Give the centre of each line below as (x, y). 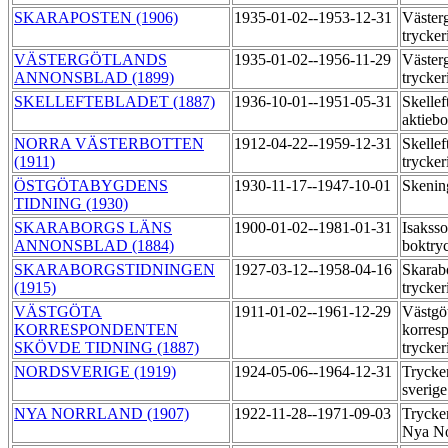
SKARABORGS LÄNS (93, 228)
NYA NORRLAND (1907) (101, 414)
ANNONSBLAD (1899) (94, 78)
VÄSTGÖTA (58, 312)
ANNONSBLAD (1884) (94, 246)
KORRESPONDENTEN (96, 330)
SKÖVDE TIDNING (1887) (106, 348)
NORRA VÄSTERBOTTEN (109, 144)
